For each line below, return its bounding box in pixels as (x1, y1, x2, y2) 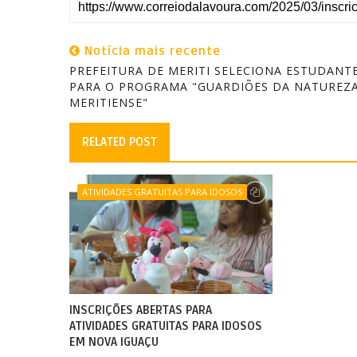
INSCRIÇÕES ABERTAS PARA (69, 303, 212, 317)
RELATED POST (82, 135, 157, 149)
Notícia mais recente (80, 44, 221, 58)
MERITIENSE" (69, 95, 148, 110)
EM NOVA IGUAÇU (69, 335, 159, 349)
